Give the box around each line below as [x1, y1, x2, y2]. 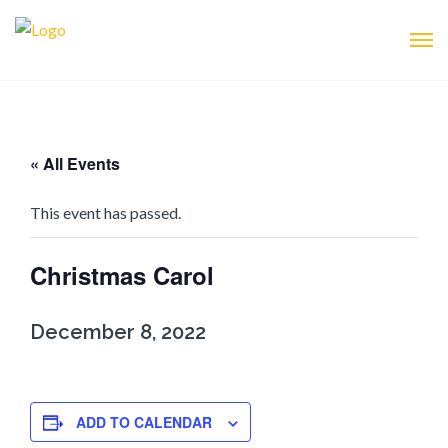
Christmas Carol [30, 257, 214, 292]
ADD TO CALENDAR [76, 411, 212, 432]
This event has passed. [30, 202, 181, 222]
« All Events [30, 151, 120, 175]
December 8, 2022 [30, 319, 206, 344]
